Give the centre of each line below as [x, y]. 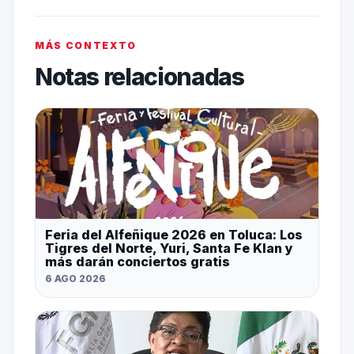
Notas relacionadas [139, 76]
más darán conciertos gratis [137, 261]
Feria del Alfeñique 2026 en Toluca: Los [173, 234]
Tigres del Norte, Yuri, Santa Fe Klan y [169, 248]
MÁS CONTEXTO [86, 45]
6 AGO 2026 [75, 278]
